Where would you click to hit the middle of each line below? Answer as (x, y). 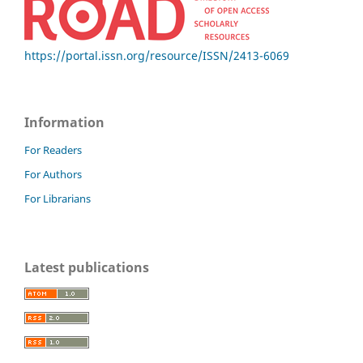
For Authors (53, 175)
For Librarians (58, 199)
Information (64, 122)
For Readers (53, 150)
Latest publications (87, 268)
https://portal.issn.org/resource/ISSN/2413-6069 (157, 55)
